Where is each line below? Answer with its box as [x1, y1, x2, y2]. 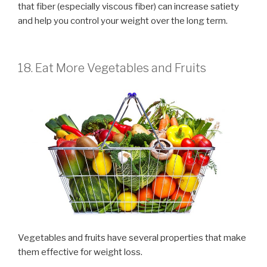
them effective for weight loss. [18, 247, 142, 258]
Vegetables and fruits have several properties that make [18, 232, 246, 244]
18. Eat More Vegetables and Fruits [18, 60, 206, 75]
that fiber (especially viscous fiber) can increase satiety [18, 1, 239, 13]
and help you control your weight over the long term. [18, 15, 228, 27]
